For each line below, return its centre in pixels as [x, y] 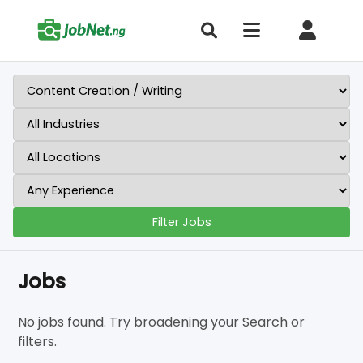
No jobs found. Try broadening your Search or [162, 322]
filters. [38, 342]
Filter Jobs [181, 222]
